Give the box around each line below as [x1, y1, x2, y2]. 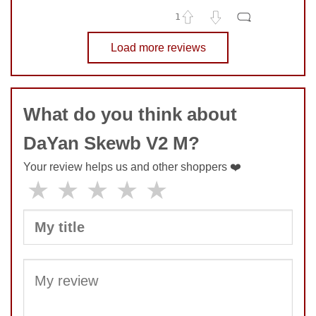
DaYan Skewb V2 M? [23, 133, 200, 154]
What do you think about [23, 104, 237, 126]
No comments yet [32, 35, 150, 51]
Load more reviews [110, 42, 206, 54]
